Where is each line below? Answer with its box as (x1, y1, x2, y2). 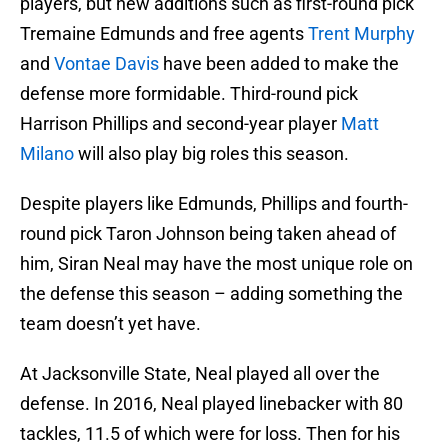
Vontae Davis (54, 53, 159, 75)
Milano (20, 143, 74, 165)
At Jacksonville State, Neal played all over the (20, 363, 380, 385)
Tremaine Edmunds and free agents (20, 23, 308, 45)
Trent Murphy (308, 23, 415, 45)
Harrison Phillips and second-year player (20, 113, 341, 135)
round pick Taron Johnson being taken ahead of (20, 223, 396, 245)
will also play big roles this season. (74, 143, 349, 165)
